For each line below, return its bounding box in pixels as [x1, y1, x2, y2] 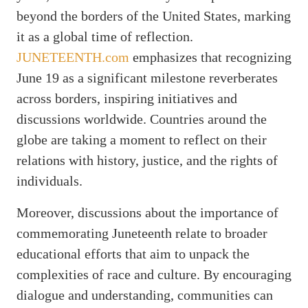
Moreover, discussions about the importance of [16, 204, 278, 220]
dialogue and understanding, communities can [16, 287, 273, 302]
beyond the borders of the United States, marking [16, 8, 291, 23]
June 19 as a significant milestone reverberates [16, 69, 278, 85]
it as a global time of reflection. [16, 28, 193, 44]
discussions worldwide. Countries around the [16, 111, 267, 126]
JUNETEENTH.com [16, 49, 129, 65]
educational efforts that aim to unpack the [16, 245, 250, 261]
